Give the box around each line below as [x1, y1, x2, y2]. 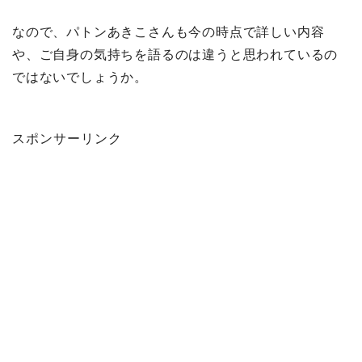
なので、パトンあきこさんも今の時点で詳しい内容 [12, 24, 325, 39]
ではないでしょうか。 [12, 69, 149, 84]
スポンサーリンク [12, 131, 122, 145]
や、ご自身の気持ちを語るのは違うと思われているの [12, 47, 339, 61]
